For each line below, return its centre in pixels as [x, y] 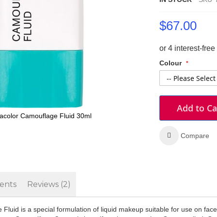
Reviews [44, 184]
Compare [195, 136]
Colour [170, 63]
